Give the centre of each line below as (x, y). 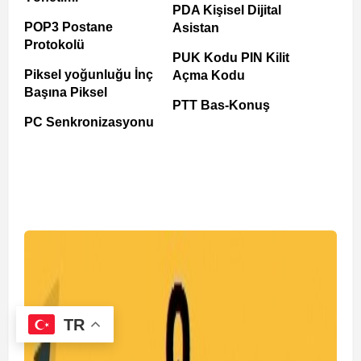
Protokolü (54, 45)
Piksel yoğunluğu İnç (89, 75)
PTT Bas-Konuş (221, 105)
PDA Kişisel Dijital (227, 10)
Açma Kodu (209, 75)
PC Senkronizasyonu (89, 122)
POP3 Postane (68, 27)
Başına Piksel (66, 92)
